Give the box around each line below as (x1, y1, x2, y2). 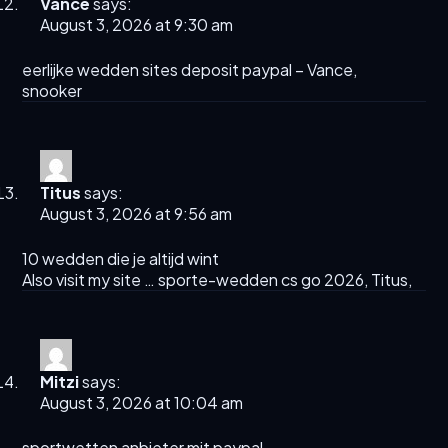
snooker (22, 80, 83, 102)
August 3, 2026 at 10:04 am (40, 392, 244, 414)
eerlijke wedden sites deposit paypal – (22, 59, 308, 81)
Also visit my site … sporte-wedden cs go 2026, (22, 269, 372, 291)
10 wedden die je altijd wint (22, 248, 220, 270)
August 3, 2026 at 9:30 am (40, 14, 234, 36)
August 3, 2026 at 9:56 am (40, 203, 233, 225)
